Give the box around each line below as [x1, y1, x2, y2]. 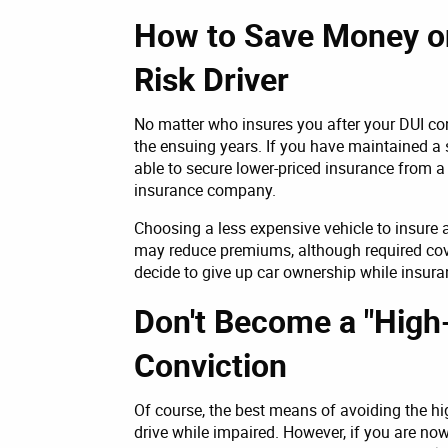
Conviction [134, 342, 287, 386]
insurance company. [134, 178, 276, 201]
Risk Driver [134, 56, 289, 100]
